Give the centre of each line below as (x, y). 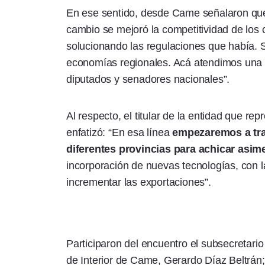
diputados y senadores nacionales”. (148, 79)
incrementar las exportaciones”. (139, 182)
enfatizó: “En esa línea (119, 132)
